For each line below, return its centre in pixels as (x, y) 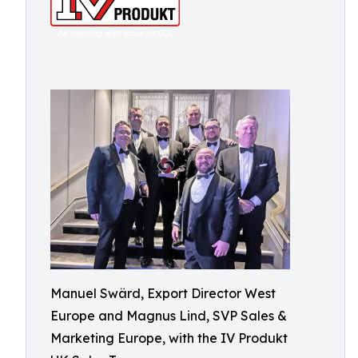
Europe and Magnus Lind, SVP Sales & (169, 316)
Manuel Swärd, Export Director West (163, 293)
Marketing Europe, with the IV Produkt (169, 338)
